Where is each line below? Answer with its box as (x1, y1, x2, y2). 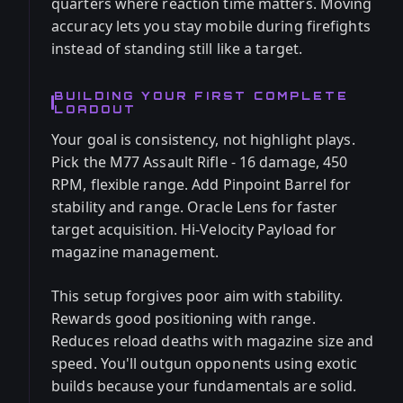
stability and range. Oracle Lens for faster (51, 197, 338, 217)
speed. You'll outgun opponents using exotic (51, 354, 358, 373)
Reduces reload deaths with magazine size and (51, 331, 374, 351)
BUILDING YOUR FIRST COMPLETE (54, 89, 349, 103)
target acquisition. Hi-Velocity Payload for (51, 219, 337, 239)
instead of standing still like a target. (51, 39, 303, 58)
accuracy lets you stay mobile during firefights (51, 16, 371, 36)
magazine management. (51, 242, 219, 262)
